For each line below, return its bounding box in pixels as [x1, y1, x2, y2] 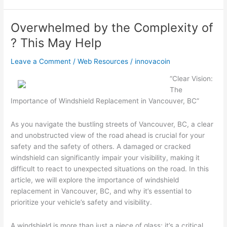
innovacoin [135, 57, 171, 65]
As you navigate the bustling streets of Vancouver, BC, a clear [11, 120, 214, 129]
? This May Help [11, 35, 102, 50]
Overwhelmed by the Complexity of [11, 20, 214, 35]
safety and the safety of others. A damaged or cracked [11, 142, 191, 151]
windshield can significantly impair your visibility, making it [11, 154, 200, 162]
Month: [10, 16, 33, 25]
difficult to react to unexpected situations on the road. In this [11, 165, 209, 173]
